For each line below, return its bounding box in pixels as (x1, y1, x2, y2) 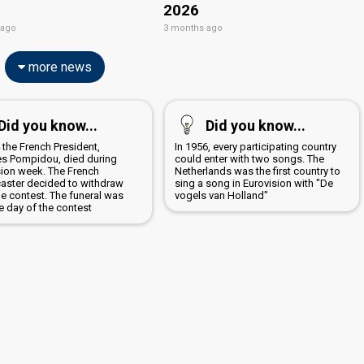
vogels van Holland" (174, 188, 268, 201)
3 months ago (163, 22, 223, 33)
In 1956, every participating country (174, 140, 336, 153)
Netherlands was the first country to (174, 164, 340, 177)
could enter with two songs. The (174, 152, 324, 165)
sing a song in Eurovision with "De (174, 176, 333, 189)
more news (24, 58, 92, 75)
